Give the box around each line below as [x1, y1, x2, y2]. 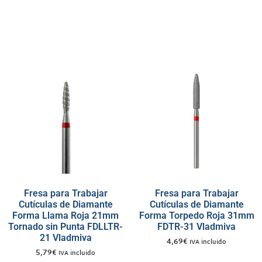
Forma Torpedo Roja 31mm [139, 209, 254, 221]
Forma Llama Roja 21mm [12, 209, 119, 221]
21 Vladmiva [39, 232, 92, 243]
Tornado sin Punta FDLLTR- [8, 220, 123, 232]
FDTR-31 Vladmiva [157, 220, 236, 232]
